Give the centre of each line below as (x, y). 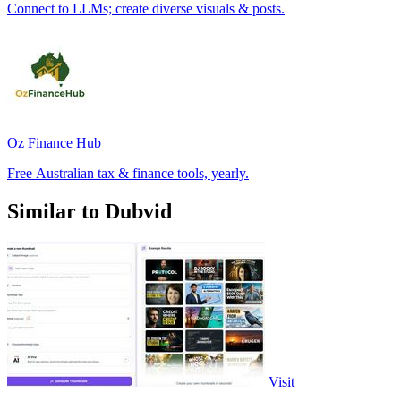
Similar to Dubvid (90, 211)
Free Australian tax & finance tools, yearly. (128, 173)
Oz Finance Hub (54, 142)
